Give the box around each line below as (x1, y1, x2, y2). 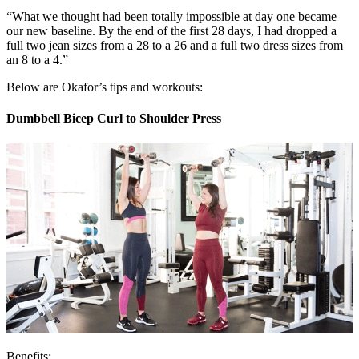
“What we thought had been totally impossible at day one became (6, 9, 337, 23)
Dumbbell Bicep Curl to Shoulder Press (6, 111, 221, 126)
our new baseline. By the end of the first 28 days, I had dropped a (6, 23, 337, 38)
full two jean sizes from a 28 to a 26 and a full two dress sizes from (6, 38, 343, 52)
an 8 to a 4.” (6, 52, 68, 67)
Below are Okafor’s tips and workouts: (6, 79, 203, 94)
